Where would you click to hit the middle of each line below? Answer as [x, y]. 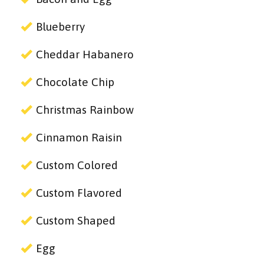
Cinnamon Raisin [79, 138]
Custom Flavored [79, 193]
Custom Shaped [76, 221]
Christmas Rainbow [85, 110]
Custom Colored [77, 165]
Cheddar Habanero [85, 55]
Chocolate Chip [75, 82]
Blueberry [60, 27]
